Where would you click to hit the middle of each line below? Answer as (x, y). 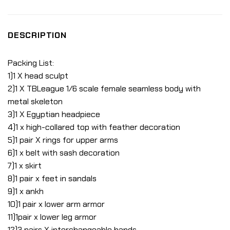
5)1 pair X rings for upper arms (63, 140)
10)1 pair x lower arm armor (56, 204)
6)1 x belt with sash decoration (64, 153)
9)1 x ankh (26, 191)
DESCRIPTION (37, 35)
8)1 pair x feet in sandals (52, 179)
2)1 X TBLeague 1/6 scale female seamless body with (104, 89)
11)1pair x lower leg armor (52, 217)
